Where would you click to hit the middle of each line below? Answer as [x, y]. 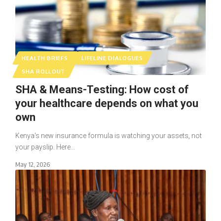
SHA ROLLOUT [44, 71]
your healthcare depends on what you [107, 103]
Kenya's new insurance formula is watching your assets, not [108, 135]
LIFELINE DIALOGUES [112, 58]
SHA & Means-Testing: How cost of [102, 89]
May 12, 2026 [32, 164]
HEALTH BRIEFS [45, 58]
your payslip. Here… [45, 147]
